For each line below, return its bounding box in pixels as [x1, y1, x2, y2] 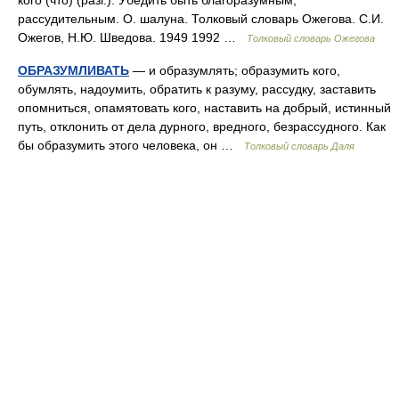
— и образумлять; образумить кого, [129, 63, 340, 77]
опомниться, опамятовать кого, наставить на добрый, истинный [18, 101, 391, 115]
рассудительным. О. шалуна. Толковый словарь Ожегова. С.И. [18, 12, 384, 26]
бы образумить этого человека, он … [18, 138, 244, 152]
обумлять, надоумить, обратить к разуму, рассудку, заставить [18, 82, 376, 96]
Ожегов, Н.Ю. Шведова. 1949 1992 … [18, 30, 247, 45]
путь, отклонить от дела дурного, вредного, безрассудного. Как [18, 119, 386, 134]
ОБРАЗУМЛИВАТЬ [18, 63, 129, 77]
